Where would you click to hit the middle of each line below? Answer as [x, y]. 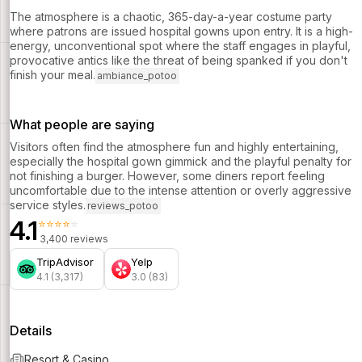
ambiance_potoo [137, 76]
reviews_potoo [123, 206]
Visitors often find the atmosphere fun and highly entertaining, [174, 146]
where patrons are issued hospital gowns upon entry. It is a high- [181, 31]
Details [31, 330]
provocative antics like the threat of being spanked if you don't [179, 60]
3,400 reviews [74, 238]
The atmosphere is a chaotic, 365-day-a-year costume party [171, 16]
